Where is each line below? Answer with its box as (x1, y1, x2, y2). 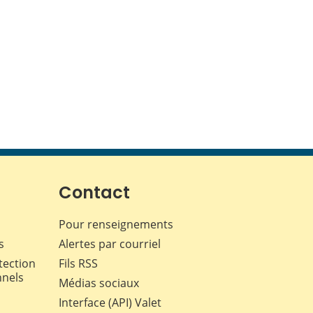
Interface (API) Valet (58, 295, 161, 311)
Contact (58, 181, 130, 205)
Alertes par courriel (58, 236, 161, 252)
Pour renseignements (58, 217, 173, 233)
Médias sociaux (58, 275, 139, 291)
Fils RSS (58, 256, 98, 272)
